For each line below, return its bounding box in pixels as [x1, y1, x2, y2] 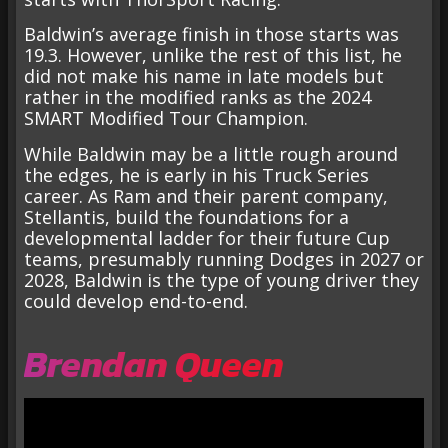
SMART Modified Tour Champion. [24, 106, 308, 131]
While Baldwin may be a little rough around [24, 141, 398, 166]
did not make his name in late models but [24, 64, 384, 89]
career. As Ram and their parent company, [24, 183, 388, 208]
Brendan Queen [24, 337, 284, 392]
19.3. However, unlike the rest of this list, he [24, 43, 402, 68]
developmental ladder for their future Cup [24, 225, 390, 250]
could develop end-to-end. [24, 288, 248, 313]
